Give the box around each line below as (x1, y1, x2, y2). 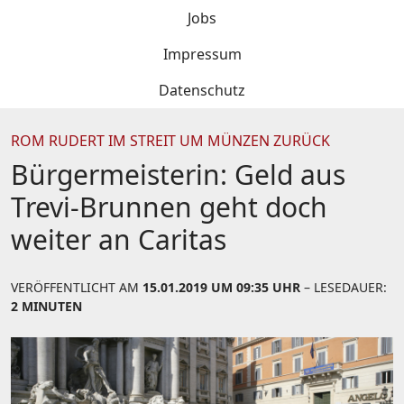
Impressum (162, 44, 242, 64)
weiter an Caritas (11, 221, 226, 258)
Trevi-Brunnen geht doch (11, 188, 327, 225)
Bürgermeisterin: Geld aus (11, 156, 345, 193)
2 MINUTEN (11, 298, 82, 315)
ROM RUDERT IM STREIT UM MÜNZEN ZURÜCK (11, 131, 330, 151)
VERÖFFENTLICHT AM (11, 279, 142, 296)
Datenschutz (159, 80, 245, 100)
